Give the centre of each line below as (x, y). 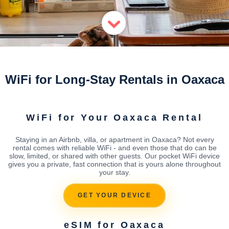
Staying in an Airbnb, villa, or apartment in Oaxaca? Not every (114, 139)
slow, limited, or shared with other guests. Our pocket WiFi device (114, 156)
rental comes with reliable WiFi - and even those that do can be (114, 147)
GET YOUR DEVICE (114, 196)
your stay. (114, 172)
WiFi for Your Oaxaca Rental (114, 117)
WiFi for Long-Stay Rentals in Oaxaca (114, 79)
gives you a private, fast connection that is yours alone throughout (114, 164)
